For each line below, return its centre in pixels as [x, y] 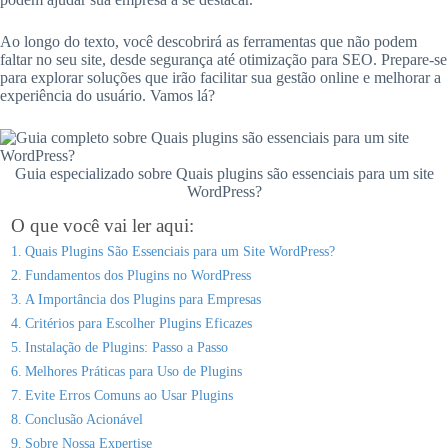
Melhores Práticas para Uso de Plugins [133, 371]
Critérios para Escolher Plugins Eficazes [138, 323]
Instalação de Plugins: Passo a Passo [126, 347]
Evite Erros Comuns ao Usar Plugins [128, 395]
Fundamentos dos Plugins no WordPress [137, 275]
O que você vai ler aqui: [102, 226]
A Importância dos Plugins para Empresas [142, 299]
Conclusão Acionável [83, 419]
